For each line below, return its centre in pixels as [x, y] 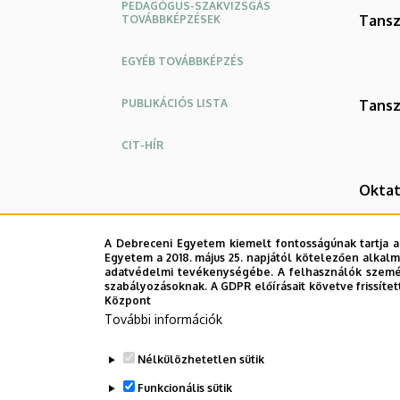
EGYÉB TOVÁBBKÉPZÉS [183, 61]
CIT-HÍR [142, 145]
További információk [163, 319]
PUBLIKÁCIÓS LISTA [175, 103]
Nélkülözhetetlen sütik [200, 359]
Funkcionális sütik [184, 388]
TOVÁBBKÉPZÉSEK [171, 19]
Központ [128, 300]
